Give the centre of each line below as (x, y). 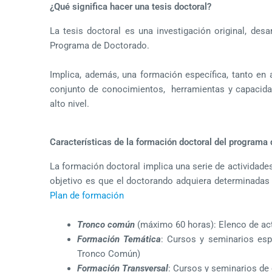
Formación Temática (119, 239)
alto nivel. (70, 104)
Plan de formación (87, 195)
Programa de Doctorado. (101, 45)
